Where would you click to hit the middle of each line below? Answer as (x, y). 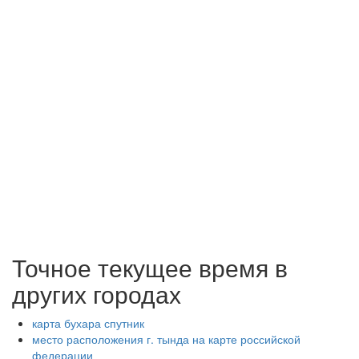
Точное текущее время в (150, 267)
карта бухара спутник (88, 323)
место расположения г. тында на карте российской (166, 339)
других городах (97, 294)
